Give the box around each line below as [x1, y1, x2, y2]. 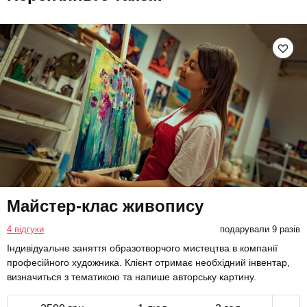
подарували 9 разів [219, 224, 300, 235]
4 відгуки [7, 224, 44, 235]
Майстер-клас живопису [7, 197, 204, 216]
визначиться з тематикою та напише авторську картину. [7, 271, 256, 283]
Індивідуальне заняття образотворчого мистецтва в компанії [7, 243, 278, 254]
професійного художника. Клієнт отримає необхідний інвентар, [7, 257, 290, 269]
